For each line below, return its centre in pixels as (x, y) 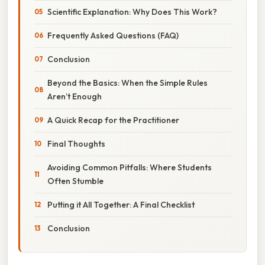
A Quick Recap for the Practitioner (113, 120)
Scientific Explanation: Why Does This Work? (132, 12)
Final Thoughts (76, 143)
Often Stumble (75, 181)
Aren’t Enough (75, 96)
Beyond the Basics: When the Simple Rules (127, 83)
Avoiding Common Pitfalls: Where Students (130, 167)
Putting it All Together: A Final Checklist (121, 204)
